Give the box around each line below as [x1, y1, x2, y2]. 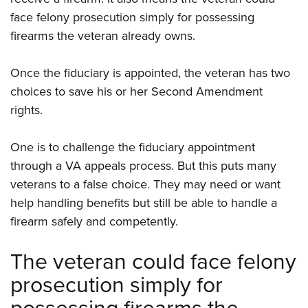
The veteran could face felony [10, 245, 296, 278]
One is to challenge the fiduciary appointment [10, 138, 255, 157]
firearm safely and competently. [10, 212, 178, 231]
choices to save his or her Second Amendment [10, 82, 263, 101]
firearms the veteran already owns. [10, 27, 195, 45]
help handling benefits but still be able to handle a [10, 194, 277, 212]
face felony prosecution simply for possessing [10, 8, 254, 27]
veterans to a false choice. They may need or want [10, 175, 280, 194]
